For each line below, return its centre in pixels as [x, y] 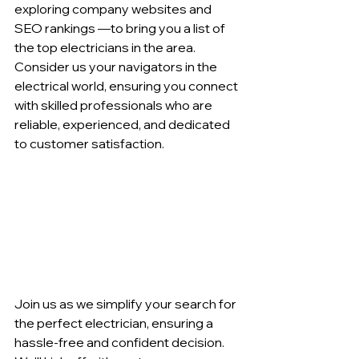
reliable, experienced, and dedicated [123, 124]
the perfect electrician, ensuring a [115, 323]
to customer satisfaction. [89, 143]
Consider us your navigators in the [117, 67]
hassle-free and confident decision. [121, 342]
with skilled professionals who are [115, 105]
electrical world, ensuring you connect [127, 86]
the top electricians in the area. [106, 47]
